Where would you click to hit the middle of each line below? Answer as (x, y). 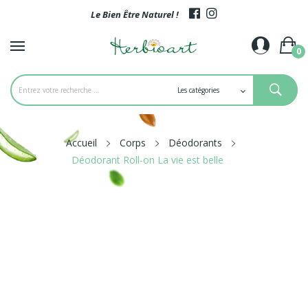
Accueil (81, 143)
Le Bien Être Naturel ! (140, 14)
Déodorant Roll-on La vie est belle (147, 160)
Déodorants (195, 143)
